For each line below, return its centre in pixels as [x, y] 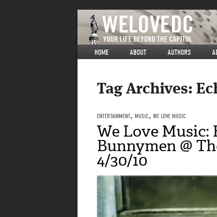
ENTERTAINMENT [113, 116]
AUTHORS [179, 52]
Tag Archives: [146, 90]
